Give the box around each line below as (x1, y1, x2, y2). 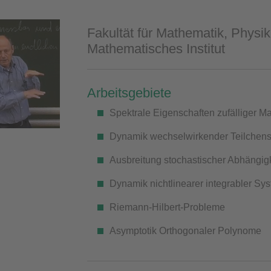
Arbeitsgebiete (87, 85, 171, 101)
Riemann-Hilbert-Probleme (109, 202, 225, 213)
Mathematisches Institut (87, 41, 225, 57)
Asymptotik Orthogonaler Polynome (109, 226, 261, 237)
